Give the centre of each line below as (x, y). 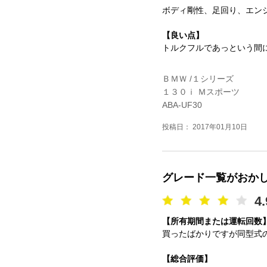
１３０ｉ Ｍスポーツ (201, 92)
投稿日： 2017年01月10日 (205, 127)
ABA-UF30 (182, 105)
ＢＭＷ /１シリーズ (198, 79)
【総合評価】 (187, 259)
